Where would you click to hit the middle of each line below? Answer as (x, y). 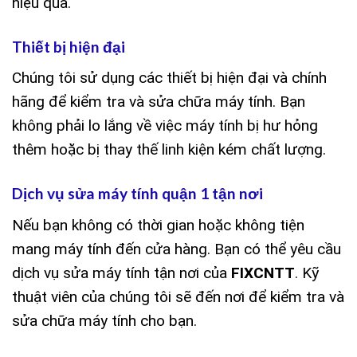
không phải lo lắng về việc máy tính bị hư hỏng (165, 126)
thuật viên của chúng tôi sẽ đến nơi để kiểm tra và (178, 296)
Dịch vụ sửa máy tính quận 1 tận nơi (137, 194)
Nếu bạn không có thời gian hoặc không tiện (158, 225)
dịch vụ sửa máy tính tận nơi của (122, 273)
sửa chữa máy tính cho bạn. (104, 320)
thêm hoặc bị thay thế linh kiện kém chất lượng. (169, 150)
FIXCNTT (263, 273)
